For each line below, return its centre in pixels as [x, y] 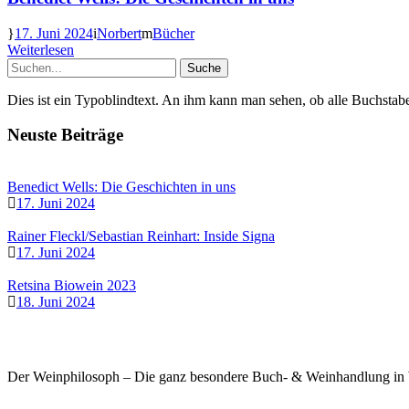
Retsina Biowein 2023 [72, 286]
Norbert [119, 33]
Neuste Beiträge [65, 135]
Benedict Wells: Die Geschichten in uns [121, 187]
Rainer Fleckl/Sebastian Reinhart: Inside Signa [141, 236]
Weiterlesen [41, 49]
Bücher [173, 33]
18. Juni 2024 [56, 302]
